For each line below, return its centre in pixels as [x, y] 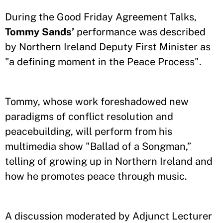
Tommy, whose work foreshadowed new [97, 101]
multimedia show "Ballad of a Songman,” [98, 146]
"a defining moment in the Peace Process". [105, 61]
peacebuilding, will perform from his [89, 131]
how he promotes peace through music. [97, 176]
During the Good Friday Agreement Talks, [101, 17]
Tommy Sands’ [40, 32]
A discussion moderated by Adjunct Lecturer [109, 216]
